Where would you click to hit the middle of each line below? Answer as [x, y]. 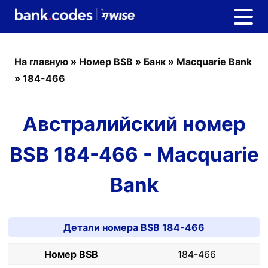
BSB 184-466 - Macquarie [134, 154]
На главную [41, 62]
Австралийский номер [134, 124]
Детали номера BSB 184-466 [134, 227]
